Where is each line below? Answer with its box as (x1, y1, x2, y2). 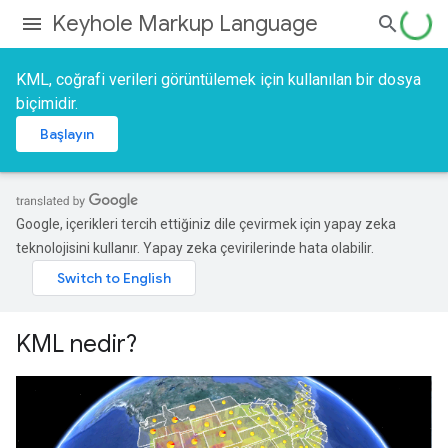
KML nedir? (16, 329, 137, 359)
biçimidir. (16, 94, 78, 113)
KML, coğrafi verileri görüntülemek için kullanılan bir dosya (16, 70, 421, 89)
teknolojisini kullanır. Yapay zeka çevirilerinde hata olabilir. (16, 240, 374, 256)
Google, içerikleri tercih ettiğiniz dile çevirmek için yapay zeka (16, 216, 396, 232)
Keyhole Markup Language (52, 10, 318, 37)
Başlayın (40, 125, 94, 143)
